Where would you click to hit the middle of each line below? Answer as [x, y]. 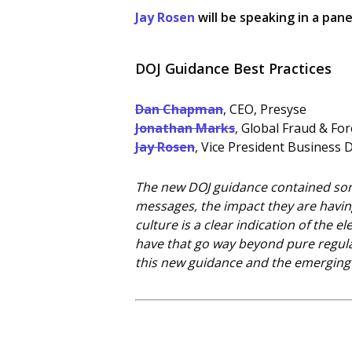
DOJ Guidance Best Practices [234, 68]
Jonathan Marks [185, 128]
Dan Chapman [180, 109]
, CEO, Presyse [265, 109]
